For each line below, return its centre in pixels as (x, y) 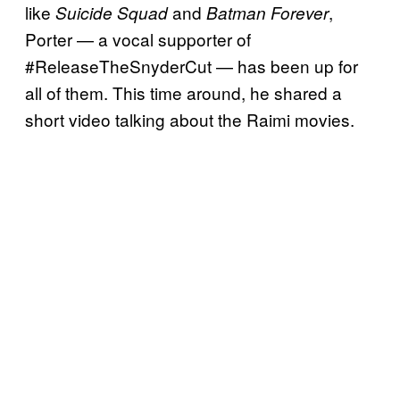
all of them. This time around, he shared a (183, 92)
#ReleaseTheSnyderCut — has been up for (192, 65)
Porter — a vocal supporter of (138, 38)
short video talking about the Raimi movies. (190, 119)
